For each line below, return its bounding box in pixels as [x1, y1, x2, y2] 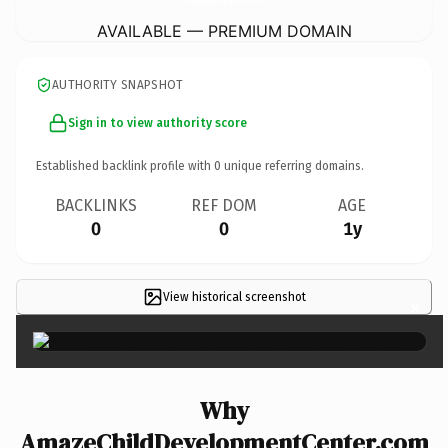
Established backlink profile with [36, 158, 214, 173]
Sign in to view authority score [68, 115, 247, 130]
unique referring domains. [221, 158, 364, 173]
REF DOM [191, 195, 257, 215]
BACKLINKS [55, 195, 137, 215]
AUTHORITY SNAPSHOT [52, 77, 184, 92]
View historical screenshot [162, 289, 306, 304]
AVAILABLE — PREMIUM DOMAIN [96, 20, 352, 41]
